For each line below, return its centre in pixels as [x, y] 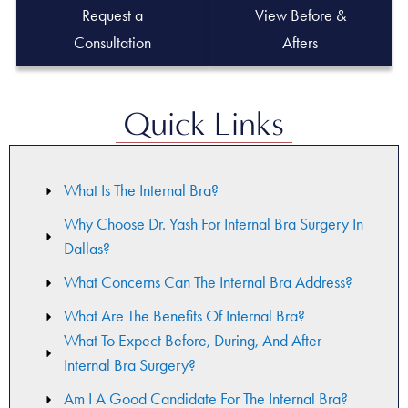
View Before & [300, 16]
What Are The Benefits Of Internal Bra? [184, 316]
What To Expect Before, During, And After [192, 341]
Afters [301, 43]
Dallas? [87, 249]
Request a [113, 16]
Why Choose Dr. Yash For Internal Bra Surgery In [213, 224]
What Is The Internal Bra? [141, 191]
